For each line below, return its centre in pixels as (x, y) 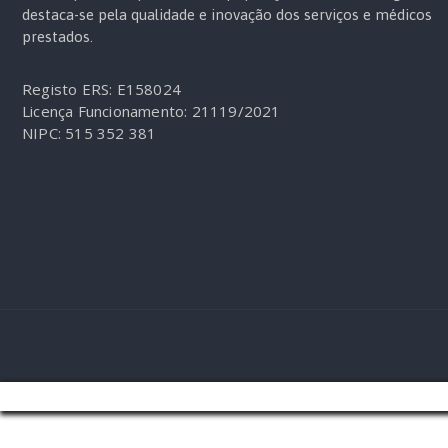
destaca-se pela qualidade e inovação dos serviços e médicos (227, 15)
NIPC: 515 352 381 (89, 133)
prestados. (57, 37)
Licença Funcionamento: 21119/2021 (151, 111)
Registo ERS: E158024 (101, 89)
